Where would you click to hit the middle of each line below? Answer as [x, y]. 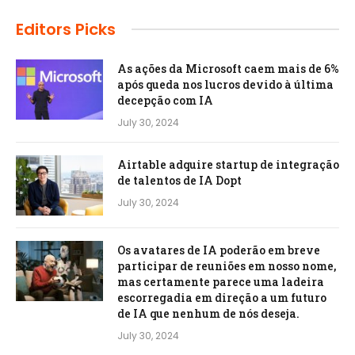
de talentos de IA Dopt [179, 180]
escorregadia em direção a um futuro [222, 297]
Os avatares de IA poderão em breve [219, 250]
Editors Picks [66, 29]
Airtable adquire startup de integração [228, 164]
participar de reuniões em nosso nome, [227, 265]
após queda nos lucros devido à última [225, 84]
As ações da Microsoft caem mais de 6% [228, 68]
